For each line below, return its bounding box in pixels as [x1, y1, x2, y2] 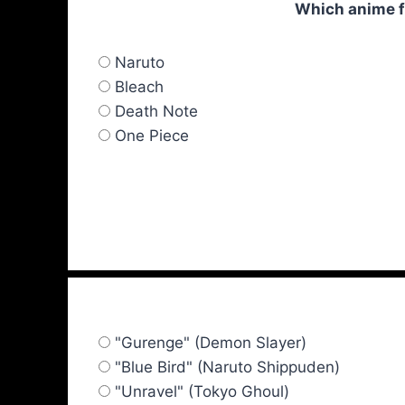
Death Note [115, 101, 198, 120]
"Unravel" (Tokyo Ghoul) [115, 382, 289, 401]
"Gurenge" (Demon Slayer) [115, 334, 306, 353]
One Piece [115, 126, 189, 145]
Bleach [115, 77, 164, 96]
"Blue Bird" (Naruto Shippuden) [115, 358, 340, 377]
